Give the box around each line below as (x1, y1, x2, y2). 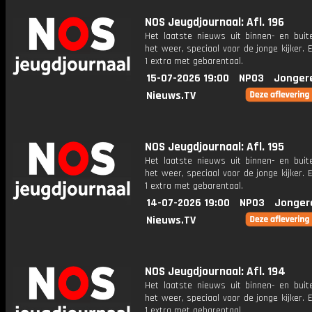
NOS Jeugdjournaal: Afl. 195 (145, 139, 284, 155)
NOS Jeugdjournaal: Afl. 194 (145, 264, 286, 279)
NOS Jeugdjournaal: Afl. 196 (145, 15, 284, 30)
